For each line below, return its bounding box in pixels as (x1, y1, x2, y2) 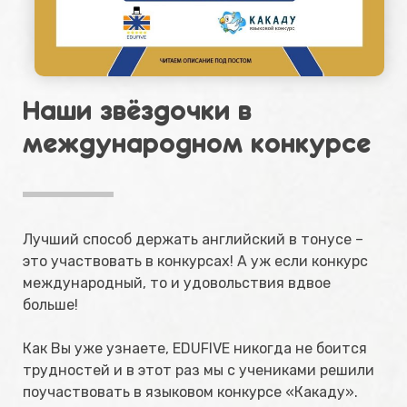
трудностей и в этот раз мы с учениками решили (23, 362, 374, 380)
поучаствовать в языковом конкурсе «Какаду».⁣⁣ (23, 383, 358, 402)
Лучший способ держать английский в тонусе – (23, 231, 363, 249)
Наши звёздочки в (23, 94, 252, 126)
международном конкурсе (23, 126, 371, 159)
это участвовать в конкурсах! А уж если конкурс (23, 253, 368, 271)
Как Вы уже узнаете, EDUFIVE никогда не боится (23, 340, 367, 358)
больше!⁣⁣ (23, 296, 78, 314)
